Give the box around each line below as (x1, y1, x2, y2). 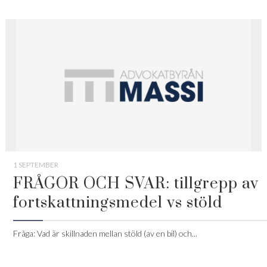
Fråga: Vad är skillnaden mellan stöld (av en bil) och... (13, 228, 197, 238)
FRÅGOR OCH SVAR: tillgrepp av (13, 174, 259, 194)
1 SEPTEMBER (13, 160, 58, 169)
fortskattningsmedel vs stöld (13, 193, 222, 213)
